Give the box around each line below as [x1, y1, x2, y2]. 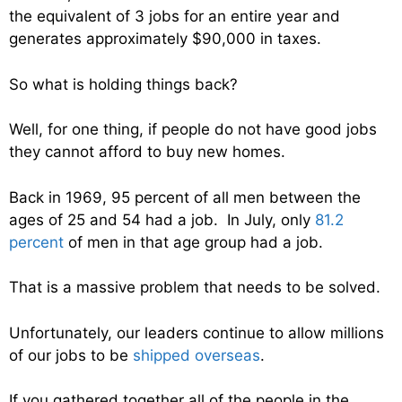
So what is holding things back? [9, 74, 238, 93]
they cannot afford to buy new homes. [9, 143, 285, 162]
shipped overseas [133, 345, 260, 364]
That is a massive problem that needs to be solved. [9, 278, 380, 297]
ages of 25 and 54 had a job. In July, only [9, 210, 315, 229]
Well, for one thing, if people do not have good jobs [9, 120, 377, 139]
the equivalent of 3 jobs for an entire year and [9, 7, 340, 26]
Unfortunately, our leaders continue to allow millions [9, 323, 384, 342]
